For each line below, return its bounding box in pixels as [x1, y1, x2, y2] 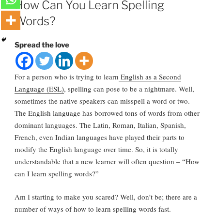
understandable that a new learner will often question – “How [15, 156, 200, 167]
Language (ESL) [15, 84, 64, 94]
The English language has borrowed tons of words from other [15, 108, 200, 118]
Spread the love [15, 41, 69, 50]
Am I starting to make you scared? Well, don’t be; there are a [15, 191, 197, 201]
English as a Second [119, 72, 181, 82]
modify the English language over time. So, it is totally [15, 144, 178, 155]
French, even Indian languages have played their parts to [15, 132, 185, 142]
